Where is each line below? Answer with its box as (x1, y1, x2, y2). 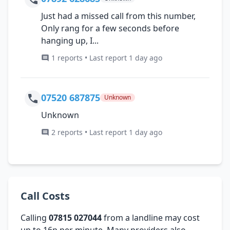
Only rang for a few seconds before (41, 22, 179, 34)
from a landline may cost (102, 212, 200, 223)
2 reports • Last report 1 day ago (51, 127, 162, 137)
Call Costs (21, 188, 70, 203)
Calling (21, 212, 49, 223)
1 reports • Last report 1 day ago (51, 52, 162, 63)
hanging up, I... (41, 34, 99, 46)
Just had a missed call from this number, (41, 10, 196, 22)
